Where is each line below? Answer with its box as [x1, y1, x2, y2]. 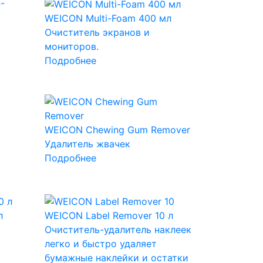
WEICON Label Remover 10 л [44, 209, 173, 221]
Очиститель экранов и [44, 26, 150, 38]
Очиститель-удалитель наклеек [44, 223, 191, 235]
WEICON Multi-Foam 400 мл [44, 12, 171, 24]
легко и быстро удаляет [44, 237, 157, 249]
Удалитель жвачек [44, 137, 130, 150]
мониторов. [44, 40, 99, 52]
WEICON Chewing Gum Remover [44, 123, 190, 136]
